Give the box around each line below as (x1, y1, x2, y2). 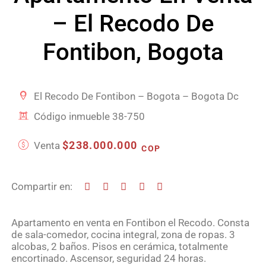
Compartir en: (11, 180, 72, 193)
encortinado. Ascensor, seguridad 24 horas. (11, 252, 206, 265)
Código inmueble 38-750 (31, 110, 145, 123)
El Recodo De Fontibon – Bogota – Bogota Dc (31, 90, 239, 103)
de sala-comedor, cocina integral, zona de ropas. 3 (11, 229, 235, 241)
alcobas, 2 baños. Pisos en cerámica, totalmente (11, 240, 228, 253)
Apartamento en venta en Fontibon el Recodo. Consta (11, 217, 249, 229)
